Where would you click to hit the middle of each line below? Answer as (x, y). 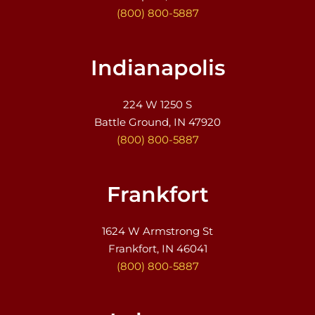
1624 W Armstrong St (157, 231)
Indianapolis (157, 67)
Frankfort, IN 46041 (157, 249)
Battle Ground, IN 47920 (157, 122)
